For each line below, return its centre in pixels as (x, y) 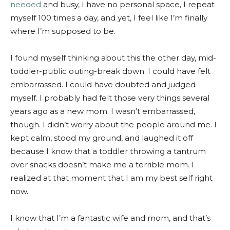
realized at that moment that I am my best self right (111, 178)
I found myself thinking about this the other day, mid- (113, 58)
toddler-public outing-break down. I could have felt (110, 71)
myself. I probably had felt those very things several (110, 98)
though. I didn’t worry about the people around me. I (113, 124)
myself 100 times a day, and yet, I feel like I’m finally (109, 18)
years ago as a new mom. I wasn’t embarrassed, (103, 111)
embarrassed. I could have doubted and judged (103, 84)
